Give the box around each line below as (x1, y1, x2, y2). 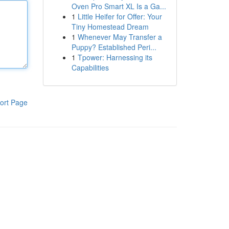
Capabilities (71, 62, 109, 73)
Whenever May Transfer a (77, 32, 162, 42)
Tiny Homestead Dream (71, 21, 149, 32)
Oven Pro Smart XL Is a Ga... (71, 1, 166, 11)
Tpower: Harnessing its (77, 52, 152, 62)
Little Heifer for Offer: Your (77, 11, 162, 21)
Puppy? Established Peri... (71, 42, 156, 52)
